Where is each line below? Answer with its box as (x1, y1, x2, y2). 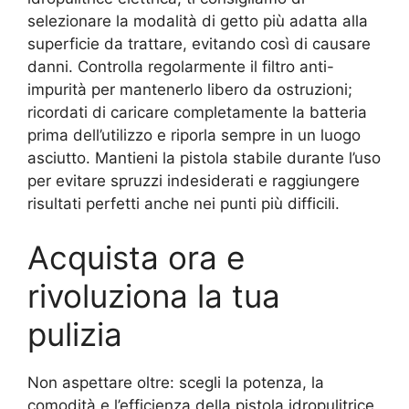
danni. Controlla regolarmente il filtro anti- (27, 57, 334, 76)
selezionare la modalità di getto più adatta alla (27, 11, 368, 30)
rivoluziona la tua (27, 277, 280, 315)
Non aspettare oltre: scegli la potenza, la (27, 373, 324, 392)
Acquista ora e (27, 238, 245, 277)
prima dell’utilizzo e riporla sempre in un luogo (27, 125, 361, 144)
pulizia (27, 315, 122, 353)
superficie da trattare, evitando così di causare (27, 34, 371, 53)
